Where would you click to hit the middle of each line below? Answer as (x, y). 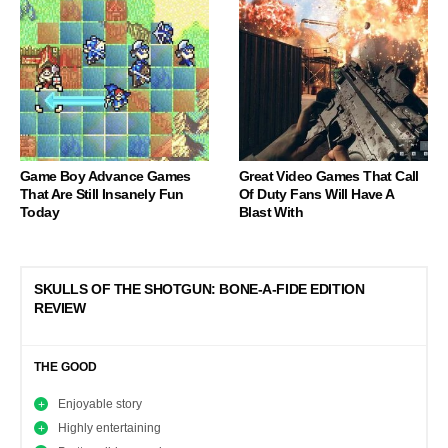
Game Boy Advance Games (105, 176)
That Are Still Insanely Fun (102, 194)
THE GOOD (65, 367)
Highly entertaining (110, 428)
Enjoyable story (100, 404)
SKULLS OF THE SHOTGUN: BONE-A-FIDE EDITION (199, 289)
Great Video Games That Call (329, 176)
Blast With (271, 212)
